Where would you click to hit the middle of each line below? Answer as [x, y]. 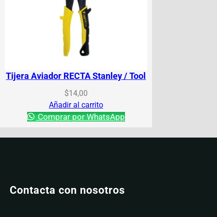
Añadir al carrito [76, 105]
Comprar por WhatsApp [80, 116]
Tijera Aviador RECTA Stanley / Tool [76, 76]
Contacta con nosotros [67, 190]
